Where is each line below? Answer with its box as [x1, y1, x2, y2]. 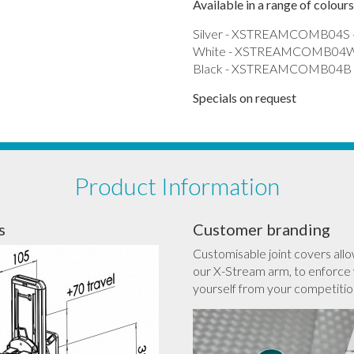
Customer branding [192, 220, 330, 239]
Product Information [74, 171, 280, 200]
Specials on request [192, 90, 296, 105]
